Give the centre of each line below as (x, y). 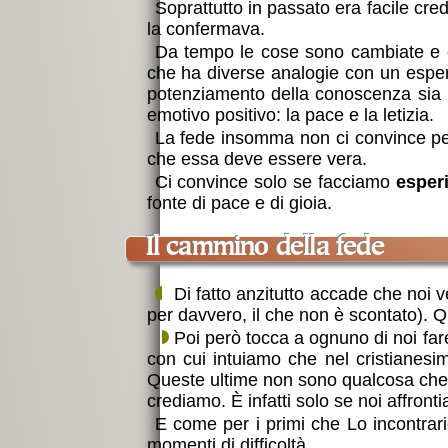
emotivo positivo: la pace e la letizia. (290, 115)
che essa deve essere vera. (256, 159)
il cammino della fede (268, 249)
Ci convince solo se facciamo (275, 182)
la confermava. (205, 29)
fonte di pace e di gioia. (239, 203)
